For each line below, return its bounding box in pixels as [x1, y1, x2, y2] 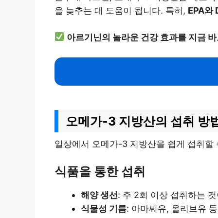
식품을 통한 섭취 [54, 163, 145, 179]
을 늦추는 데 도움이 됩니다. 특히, [54, 5, 188, 16]
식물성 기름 [81, 203, 127, 214]
